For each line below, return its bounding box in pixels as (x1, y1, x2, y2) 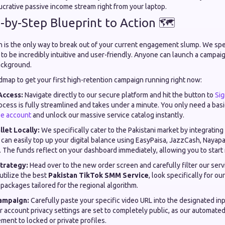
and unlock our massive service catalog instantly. (31, 111, 184, 119)
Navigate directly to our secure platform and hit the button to (23, 91, 215, 99)
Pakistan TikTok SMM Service (48, 171, 149, 179)
